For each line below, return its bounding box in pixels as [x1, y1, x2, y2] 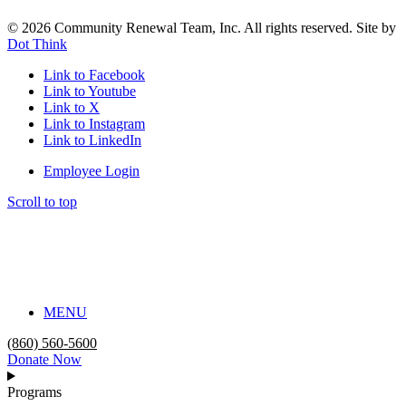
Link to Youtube [43, 83, 136, 100]
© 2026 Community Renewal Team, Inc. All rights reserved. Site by [7, 20, 396, 36]
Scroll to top [7, 194, 77, 210]
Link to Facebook [43, 67, 145, 83]
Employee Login [43, 163, 140, 179]
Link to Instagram [43, 116, 145, 132]
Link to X [43, 100, 100, 116]
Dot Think [7, 36, 67, 53]
